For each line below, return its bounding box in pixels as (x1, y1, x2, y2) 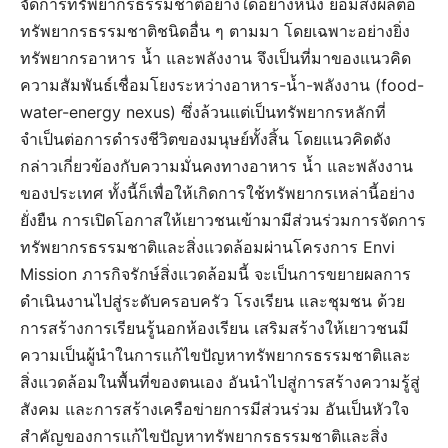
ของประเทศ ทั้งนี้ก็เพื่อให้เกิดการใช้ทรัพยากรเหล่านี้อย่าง (20, 183, 415, 204)
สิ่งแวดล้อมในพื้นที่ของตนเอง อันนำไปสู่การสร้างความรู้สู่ (20, 372, 420, 393)
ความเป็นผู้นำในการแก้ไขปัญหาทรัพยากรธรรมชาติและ (20, 345, 411, 366)
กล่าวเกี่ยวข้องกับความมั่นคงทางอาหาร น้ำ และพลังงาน (20, 156, 413, 177)
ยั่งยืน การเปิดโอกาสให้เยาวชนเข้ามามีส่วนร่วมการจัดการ (20, 210, 426, 231)
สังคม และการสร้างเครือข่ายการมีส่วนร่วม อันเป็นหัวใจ (20, 399, 409, 420)
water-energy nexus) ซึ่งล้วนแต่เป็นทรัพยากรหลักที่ (20, 102, 386, 123)
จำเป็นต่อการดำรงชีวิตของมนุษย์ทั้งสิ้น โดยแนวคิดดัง (20, 129, 391, 150)
